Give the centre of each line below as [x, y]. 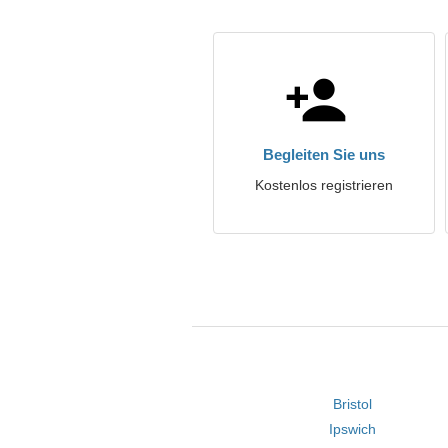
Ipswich [353, 429]
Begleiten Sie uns [324, 154]
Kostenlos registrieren [324, 185]
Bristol [353, 404]
